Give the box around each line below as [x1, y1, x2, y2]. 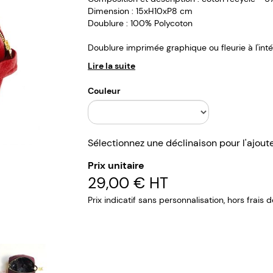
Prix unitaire [88, 159, 144, 172]
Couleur [88, 85, 121, 97]
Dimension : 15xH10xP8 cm [88, 5, 195, 17]
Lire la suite [88, 60, 135, 72]
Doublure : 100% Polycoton [88, 18, 195, 29]
